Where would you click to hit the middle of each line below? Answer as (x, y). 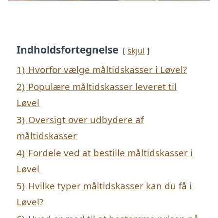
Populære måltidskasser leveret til (102, 87)
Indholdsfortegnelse (67, 50)
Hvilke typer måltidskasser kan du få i (110, 186)
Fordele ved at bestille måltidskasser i (110, 153)
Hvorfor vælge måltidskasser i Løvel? (108, 70)
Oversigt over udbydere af (86, 120)
